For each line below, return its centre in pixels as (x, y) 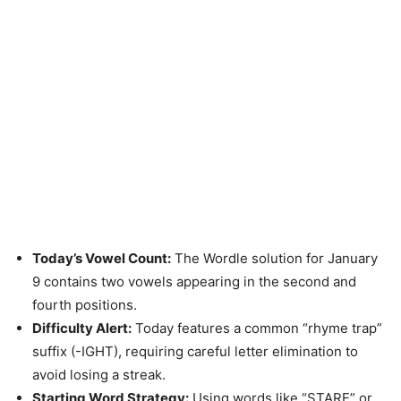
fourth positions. (85, 305)
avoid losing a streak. (99, 375)
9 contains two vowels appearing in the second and (194, 282)
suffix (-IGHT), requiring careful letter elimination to (195, 351)
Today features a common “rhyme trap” (257, 328)
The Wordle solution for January (274, 258)
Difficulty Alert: (82, 328)
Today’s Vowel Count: (102, 258)
